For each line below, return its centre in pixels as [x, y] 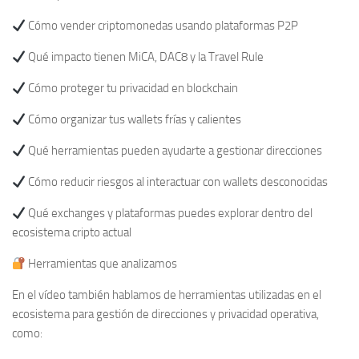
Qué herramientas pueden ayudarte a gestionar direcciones [174, 151]
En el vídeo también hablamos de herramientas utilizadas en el [167, 295]
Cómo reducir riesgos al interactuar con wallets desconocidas [177, 182]
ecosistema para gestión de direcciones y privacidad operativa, [165, 315]
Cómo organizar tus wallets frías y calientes [134, 120]
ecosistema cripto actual [72, 233]
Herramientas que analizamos [102, 264]
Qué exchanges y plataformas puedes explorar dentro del [169, 214]
